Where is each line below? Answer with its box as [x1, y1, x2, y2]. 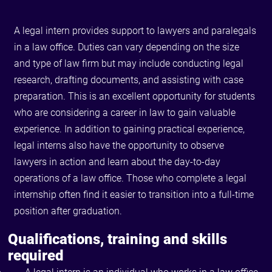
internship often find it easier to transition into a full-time [14, 189, 254, 201]
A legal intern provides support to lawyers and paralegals [14, 25, 257, 37]
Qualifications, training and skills [8, 231, 228, 248]
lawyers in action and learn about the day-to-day [14, 156, 221, 168]
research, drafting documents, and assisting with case [14, 74, 244, 86]
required [8, 247, 64, 265]
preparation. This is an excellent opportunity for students [14, 90, 256, 103]
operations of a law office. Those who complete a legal [14, 172, 247, 185]
